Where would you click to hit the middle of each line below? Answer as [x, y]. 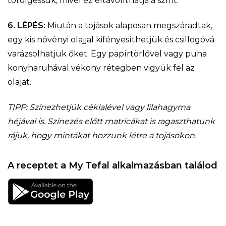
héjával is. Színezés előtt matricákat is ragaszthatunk [111, 121]
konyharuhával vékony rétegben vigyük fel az [101, 68]
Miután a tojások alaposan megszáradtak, [130, 25]
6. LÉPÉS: [27, 25]
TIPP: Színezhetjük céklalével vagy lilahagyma [99, 107]
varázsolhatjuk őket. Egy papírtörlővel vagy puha [107, 53]
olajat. [19, 82]
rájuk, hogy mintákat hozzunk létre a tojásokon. [102, 135]
